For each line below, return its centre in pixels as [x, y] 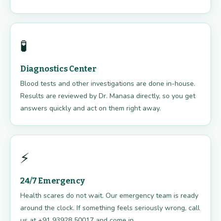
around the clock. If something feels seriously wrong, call [110, 208]
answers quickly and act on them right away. [91, 109]
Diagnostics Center [58, 69]
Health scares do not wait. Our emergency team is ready [109, 196]
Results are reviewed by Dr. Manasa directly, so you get [108, 96]
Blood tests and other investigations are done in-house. [108, 84]
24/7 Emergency [53, 181]
